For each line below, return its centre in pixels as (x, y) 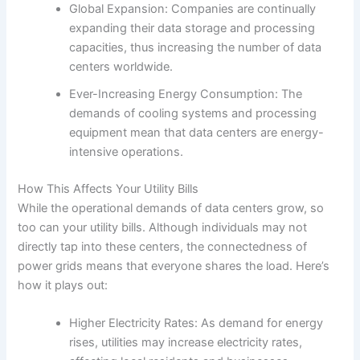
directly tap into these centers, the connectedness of (163, 247)
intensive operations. (127, 152)
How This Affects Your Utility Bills (108, 189)
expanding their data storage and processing (192, 29)
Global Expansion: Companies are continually (193, 9)
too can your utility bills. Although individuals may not (163, 228)
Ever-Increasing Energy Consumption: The (186, 94)
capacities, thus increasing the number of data (196, 48)
